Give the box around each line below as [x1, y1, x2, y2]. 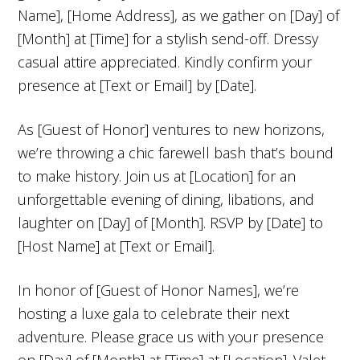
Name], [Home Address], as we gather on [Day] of [18, 5, 340, 25]
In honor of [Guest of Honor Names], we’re [18, 280, 300, 300]
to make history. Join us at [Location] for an [18, 166, 297, 186]
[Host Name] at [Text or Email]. [18, 235, 215, 256]
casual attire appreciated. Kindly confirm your [18, 51, 313, 72]
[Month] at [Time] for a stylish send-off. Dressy [18, 28, 319, 48]
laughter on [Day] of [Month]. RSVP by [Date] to [18, 212, 324, 232]
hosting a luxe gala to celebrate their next [18, 303, 290, 323]
